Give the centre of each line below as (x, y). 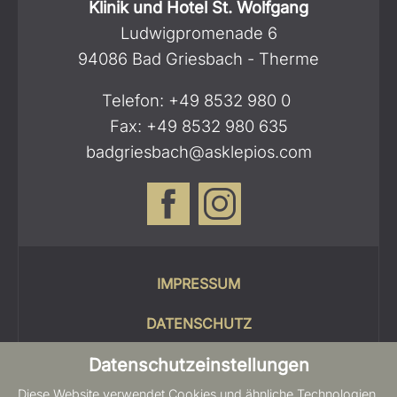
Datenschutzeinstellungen (198, 365)
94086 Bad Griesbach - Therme (198, 58)
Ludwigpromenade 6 (198, 32)
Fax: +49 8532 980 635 (198, 126)
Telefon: (135, 101)
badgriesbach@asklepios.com (198, 152)
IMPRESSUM (198, 284)
